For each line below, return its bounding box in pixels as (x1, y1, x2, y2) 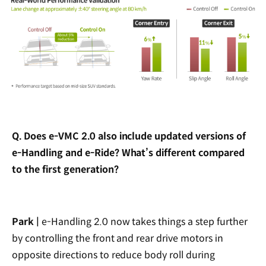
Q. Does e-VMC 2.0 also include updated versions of (12, 129, 246, 142)
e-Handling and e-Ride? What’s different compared (12, 146, 245, 159)
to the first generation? (12, 163, 119, 176)
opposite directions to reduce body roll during (12, 248, 216, 261)
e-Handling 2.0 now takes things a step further (39, 215, 248, 228)
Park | (12, 215, 39, 228)
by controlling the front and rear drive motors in (12, 232, 224, 245)
